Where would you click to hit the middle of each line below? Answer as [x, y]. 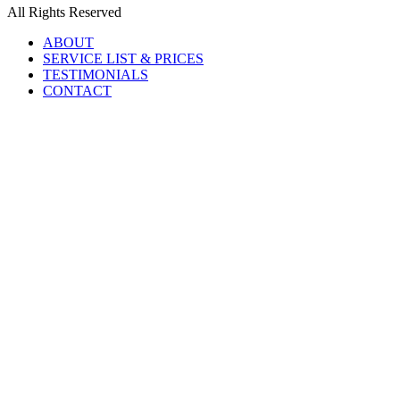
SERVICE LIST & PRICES [123, 58]
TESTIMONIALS [96, 74]
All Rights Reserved [64, 12]
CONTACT [77, 90]
